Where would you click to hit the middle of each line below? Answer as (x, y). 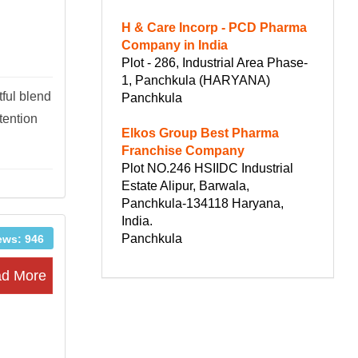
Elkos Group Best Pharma (200, 133)
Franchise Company (183, 150)
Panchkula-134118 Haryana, (203, 203)
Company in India (175, 45)
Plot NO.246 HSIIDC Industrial (207, 168)
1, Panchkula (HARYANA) (196, 80)
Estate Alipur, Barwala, (185, 185)
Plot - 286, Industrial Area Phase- (215, 62)
